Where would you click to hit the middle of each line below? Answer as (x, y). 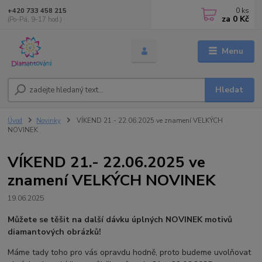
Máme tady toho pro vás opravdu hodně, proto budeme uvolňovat (130, 252)
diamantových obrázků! (55, 232)
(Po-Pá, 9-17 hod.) (35, 19)
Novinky (49, 121)
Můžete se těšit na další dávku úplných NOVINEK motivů (120, 219)
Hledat (230, 90)
